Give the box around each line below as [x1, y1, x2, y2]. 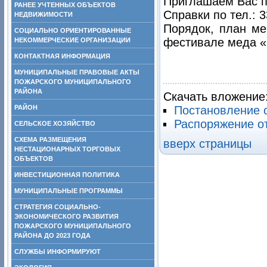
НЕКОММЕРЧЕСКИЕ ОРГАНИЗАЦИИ [14, 36, 131, 44]
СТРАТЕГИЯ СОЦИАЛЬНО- [14, 203, 101, 210]
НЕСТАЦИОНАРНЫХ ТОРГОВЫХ [14, 145, 120, 153]
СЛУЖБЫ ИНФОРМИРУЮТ [14, 248, 101, 255]
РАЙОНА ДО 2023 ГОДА [14, 232, 91, 239]
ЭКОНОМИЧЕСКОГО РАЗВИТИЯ [14, 213, 119, 220]
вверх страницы [163, 137, 252, 151]
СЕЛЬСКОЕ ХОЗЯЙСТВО [14, 120, 95, 127]
